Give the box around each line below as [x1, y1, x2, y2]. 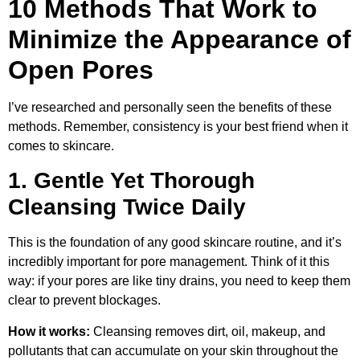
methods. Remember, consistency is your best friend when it [8, 119, 348, 133]
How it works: [8, 324, 90, 338]
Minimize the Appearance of [8, 24, 351, 54]
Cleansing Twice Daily [8, 194, 246, 220]
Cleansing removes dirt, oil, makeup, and [90, 324, 325, 338]
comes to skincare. [8, 138, 114, 153]
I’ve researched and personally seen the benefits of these [8, 100, 332, 114]
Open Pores [8, 55, 153, 84]
